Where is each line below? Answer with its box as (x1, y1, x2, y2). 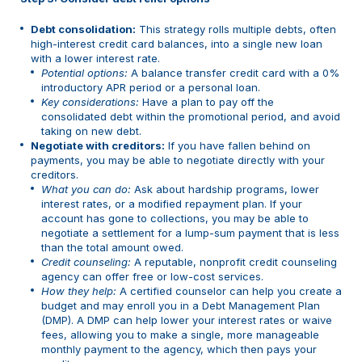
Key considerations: (41, 95, 139, 108)
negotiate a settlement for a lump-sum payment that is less (41, 225, 339, 239)
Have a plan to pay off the (139, 95, 274, 108)
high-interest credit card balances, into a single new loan (31, 36, 322, 50)
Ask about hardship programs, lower (131, 182, 319, 196)
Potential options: (41, 65, 128, 79)
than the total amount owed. (41, 240, 183, 254)
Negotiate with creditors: (31, 138, 165, 152)
